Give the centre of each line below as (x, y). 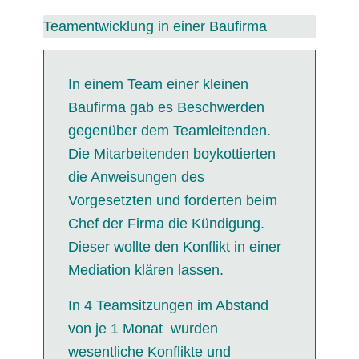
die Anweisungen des (136, 177)
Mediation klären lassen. (145, 270)
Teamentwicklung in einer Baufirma (155, 27)
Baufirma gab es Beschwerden (166, 107)
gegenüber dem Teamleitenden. (169, 130)
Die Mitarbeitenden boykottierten (171, 153)
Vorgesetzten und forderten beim (172, 200)
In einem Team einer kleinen (158, 84)
